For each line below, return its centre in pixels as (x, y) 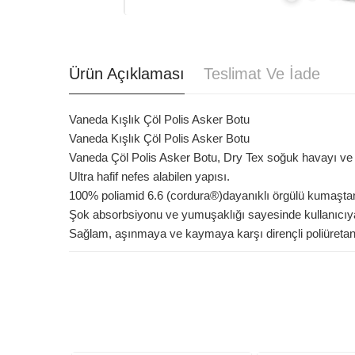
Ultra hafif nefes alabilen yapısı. (149, 177)
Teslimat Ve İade (262, 74)
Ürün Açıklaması (127, 74)
